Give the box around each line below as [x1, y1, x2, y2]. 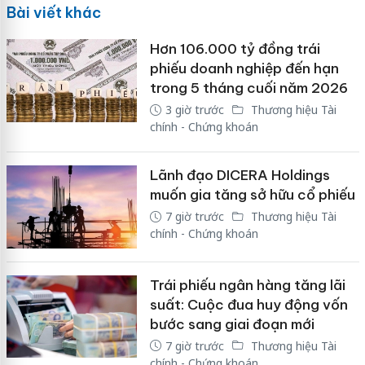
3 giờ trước [165, 102, 224, 118]
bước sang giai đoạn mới [149, 314, 314, 333]
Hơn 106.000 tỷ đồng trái [149, 40, 320, 59]
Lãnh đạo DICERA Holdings [149, 166, 330, 185]
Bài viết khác [6, 3, 101, 23]
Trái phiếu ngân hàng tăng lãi [149, 275, 345, 294]
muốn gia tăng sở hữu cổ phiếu [149, 186, 355, 204]
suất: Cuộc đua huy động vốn [149, 295, 348, 314]
